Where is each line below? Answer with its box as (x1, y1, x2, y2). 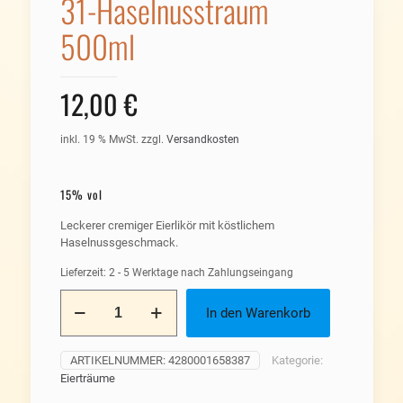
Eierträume (59, 372, 115, 385)
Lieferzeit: (59, 266, 109, 279)
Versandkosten (166, 133, 239, 146)
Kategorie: (271, 354, 323, 367)
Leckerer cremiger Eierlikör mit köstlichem (59, 219, 274, 232)
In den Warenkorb (205, 305, 310, 321)
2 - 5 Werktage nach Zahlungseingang (108, 266, 293, 279)
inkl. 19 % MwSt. (59, 133, 139, 146)
